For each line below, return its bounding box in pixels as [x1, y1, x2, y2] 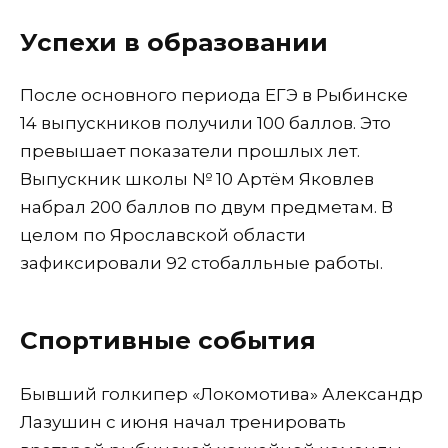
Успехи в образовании [20, 26, 328, 57]
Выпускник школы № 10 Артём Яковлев [20, 169, 374, 190]
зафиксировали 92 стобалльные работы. [20, 253, 383, 274]
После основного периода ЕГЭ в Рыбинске [20, 85, 408, 106]
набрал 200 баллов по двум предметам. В [20, 197, 393, 218]
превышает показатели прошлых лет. [20, 141, 360, 162]
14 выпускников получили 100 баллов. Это [20, 113, 391, 134]
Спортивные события [20, 325, 316, 356]
